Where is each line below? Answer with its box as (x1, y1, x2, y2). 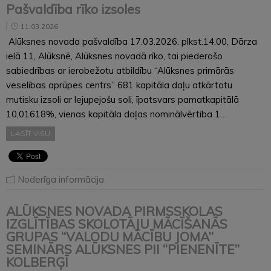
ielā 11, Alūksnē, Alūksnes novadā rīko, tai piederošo (6, 50, 223, 62)
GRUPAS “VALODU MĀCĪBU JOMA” (6, 228, 214, 244)
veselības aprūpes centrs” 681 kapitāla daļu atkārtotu (6, 79, 232, 91)
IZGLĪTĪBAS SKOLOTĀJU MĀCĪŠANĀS (6, 215, 227, 232)
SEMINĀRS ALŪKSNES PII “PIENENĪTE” (6, 241, 240, 257)
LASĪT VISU (11, 128, 50, 138)
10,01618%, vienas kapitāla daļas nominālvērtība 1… (6, 108, 227, 120)
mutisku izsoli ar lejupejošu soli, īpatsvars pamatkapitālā (6, 93, 239, 105)
